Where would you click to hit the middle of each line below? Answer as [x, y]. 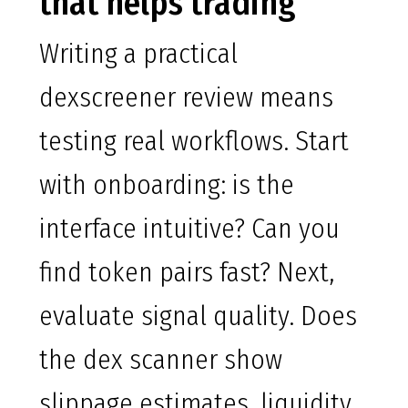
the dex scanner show [161, 360]
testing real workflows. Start [194, 142]
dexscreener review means [186, 98]
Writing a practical [138, 54]
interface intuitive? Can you [189, 229]
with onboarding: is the [167, 185]
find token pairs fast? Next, [187, 273]
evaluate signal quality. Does [198, 316]
